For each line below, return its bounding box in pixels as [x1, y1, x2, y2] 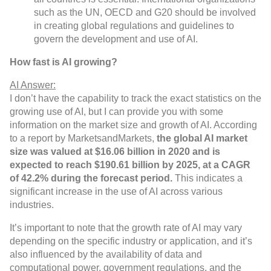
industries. [10, 200, 54, 211]
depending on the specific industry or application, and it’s [10, 236, 252, 247]
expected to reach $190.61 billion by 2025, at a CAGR [10, 160, 250, 171]
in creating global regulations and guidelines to [34, 21, 234, 31]
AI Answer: [10, 80, 56, 91]
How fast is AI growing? [10, 57, 117, 68]
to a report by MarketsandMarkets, [10, 133, 154, 144]
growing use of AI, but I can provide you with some [10, 106, 223, 117]
